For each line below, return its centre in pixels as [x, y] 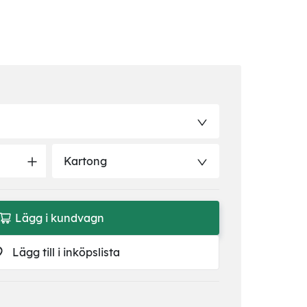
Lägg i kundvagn [59, 218]
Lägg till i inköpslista [66, 253]
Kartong [85, 161]
